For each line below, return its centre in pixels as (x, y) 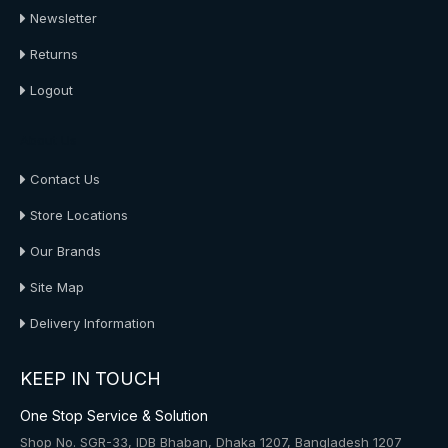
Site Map (57, 287)
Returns (54, 54)
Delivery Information (92, 323)
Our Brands (65, 251)
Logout (51, 90)
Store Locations (79, 215)
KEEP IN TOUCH (90, 378)
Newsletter (63, 18)
